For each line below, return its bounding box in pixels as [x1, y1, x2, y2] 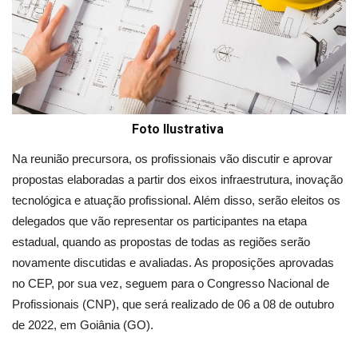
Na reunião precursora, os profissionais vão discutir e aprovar [12, 152, 332, 166]
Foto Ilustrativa [131, 121, 227, 137]
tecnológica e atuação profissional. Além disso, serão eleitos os [12, 193, 340, 208]
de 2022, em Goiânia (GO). [12, 318, 153, 332]
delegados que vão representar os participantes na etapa [12, 214, 307, 229]
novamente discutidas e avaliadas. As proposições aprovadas [12, 256, 334, 270]
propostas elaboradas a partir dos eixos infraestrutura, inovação [12, 173, 343, 187]
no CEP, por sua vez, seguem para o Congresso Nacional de [12, 276, 329, 291]
